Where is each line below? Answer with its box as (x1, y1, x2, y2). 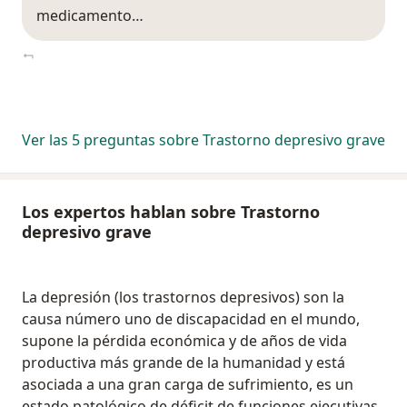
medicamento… (36, 5, 144, 26)
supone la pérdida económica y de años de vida (22, 331, 347, 352)
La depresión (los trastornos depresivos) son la (22, 287, 344, 308)
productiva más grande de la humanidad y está (22, 352, 345, 373)
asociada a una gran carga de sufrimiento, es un (22, 374, 353, 395)
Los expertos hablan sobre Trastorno (22, 201, 320, 223)
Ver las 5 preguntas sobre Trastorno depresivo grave (22, 130, 385, 151)
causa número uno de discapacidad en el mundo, (22, 309, 360, 330)
